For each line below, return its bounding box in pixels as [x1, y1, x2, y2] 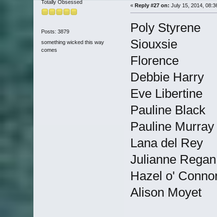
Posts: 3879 [41, 29, 69, 35]
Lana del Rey [130, 135, 203, 150]
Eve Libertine [130, 86, 202, 101]
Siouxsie [130, 36, 177, 51]
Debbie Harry [130, 69, 204, 84]
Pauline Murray [130, 119, 214, 134]
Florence [130, 53, 179, 68]
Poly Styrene [130, 20, 201, 35]
